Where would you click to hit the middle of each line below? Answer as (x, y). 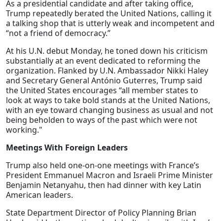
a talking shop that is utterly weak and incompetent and (110, 23)
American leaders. (39, 195)
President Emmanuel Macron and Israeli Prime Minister (110, 175)
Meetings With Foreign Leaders (67, 148)
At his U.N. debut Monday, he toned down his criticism (107, 51)
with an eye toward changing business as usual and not (110, 110)
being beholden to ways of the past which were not (102, 120)
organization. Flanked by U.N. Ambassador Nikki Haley (107, 71)
